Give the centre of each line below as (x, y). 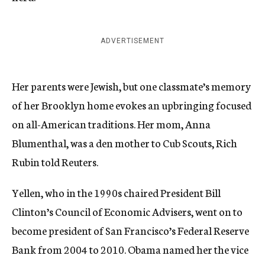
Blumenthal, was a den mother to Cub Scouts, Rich (125, 143)
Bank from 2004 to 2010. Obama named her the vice (130, 249)
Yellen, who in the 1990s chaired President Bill (116, 192)
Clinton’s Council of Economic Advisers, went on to (127, 211)
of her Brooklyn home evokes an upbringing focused (132, 105)
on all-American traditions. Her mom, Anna (111, 124)
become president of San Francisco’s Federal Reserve (130, 230)
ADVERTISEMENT (132, 41)
